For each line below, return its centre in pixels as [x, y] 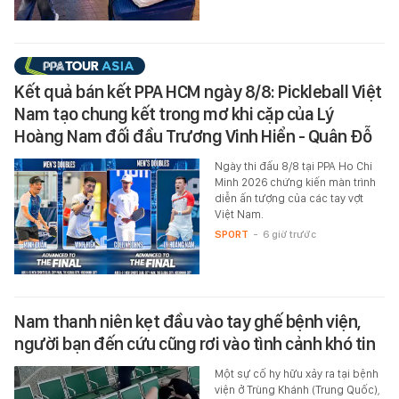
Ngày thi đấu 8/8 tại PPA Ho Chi [293, 166]
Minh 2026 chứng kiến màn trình [295, 182]
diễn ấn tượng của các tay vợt [289, 198]
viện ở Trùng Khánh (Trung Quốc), [297, 389]
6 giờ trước [289, 234]
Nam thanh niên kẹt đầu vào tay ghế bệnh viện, [187, 321]
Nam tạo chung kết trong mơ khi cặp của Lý [174, 114]
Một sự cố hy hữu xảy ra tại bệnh [296, 373]
